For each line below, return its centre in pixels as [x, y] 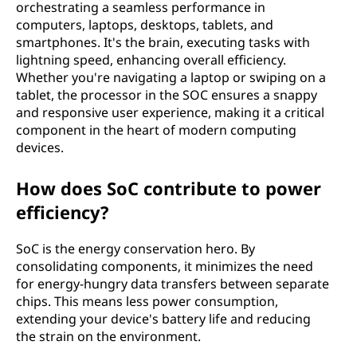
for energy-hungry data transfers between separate [173, 284]
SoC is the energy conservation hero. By [135, 249]
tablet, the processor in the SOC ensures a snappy [167, 95]
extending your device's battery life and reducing [163, 319]
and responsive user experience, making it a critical [170, 112]
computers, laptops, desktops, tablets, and [145, 25]
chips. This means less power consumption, [147, 301]
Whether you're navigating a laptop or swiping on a [171, 77]
